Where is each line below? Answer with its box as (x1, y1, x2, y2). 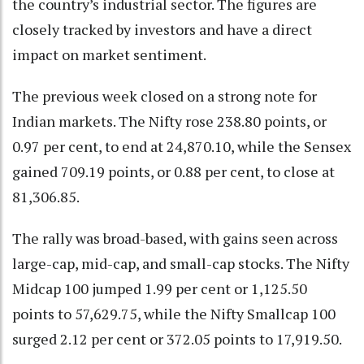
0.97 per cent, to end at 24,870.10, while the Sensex (12, 136, 351, 156)
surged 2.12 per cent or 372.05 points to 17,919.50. (12, 328, 342, 349)
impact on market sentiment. (12, 44, 206, 64)
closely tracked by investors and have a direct (12, 19, 312, 39)
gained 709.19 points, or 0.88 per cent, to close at (12, 161, 335, 181)
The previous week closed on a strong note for (12, 85, 317, 106)
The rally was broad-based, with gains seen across (12, 227, 338, 248)
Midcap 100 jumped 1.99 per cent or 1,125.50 (12, 278, 307, 298)
